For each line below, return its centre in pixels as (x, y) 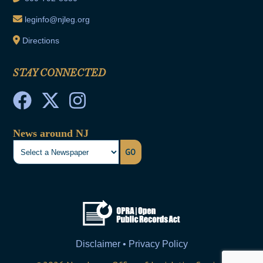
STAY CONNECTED (60, 73)
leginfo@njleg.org (58, 20)
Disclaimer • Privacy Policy (131, 244)
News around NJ (51, 134)
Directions (41, 41)
